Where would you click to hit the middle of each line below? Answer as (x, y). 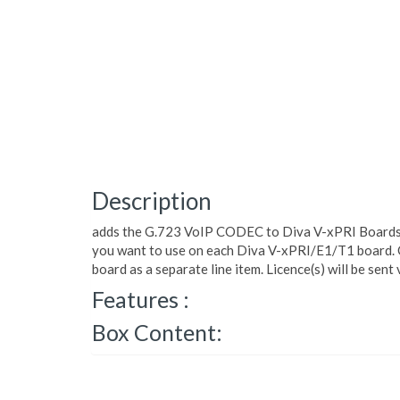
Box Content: (157, 332)
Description (152, 201)
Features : (141, 299)
